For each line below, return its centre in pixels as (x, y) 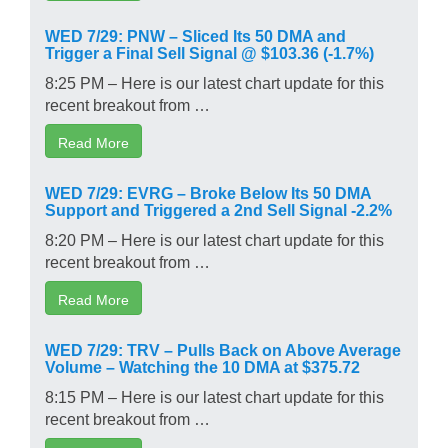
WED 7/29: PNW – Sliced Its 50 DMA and (195, 34)
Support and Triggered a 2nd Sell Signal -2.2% (218, 208)
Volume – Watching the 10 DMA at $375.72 (202, 365)
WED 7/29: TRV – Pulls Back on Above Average (223, 348)
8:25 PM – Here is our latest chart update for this (214, 81)
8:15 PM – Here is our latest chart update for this (214, 395)
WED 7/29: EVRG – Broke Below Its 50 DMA (208, 191)
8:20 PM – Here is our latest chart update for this (214, 238)
